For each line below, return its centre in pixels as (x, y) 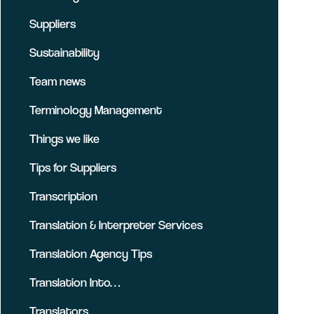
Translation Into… (75, 282)
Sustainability (64, 52)
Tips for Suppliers (73, 167)
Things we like (64, 138)
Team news (57, 81)
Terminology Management (96, 110)
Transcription (63, 196)
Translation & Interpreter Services (116, 225)
